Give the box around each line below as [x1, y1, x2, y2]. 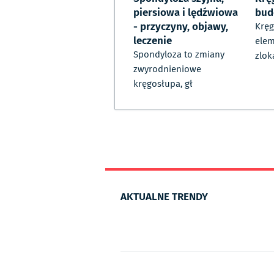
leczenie [133, 32, 172, 48]
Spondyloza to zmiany [133, 48, 224, 62]
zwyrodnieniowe [133, 62, 201, 76]
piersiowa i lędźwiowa [133, 4, 238, 20]
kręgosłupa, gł [133, 77, 193, 91]
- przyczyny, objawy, [133, 18, 228, 34]
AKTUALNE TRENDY [120, 188, 208, 204]
